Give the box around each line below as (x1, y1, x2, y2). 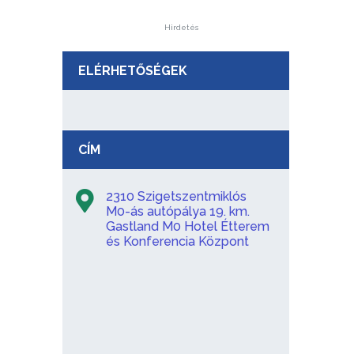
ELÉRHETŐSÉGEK (77, 62, 187, 78)
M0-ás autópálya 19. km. (105, 203, 250, 219)
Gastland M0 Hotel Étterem (105, 218, 269, 234)
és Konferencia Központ (105, 233, 249, 249)
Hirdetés (164, 22, 198, 32)
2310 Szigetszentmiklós (105, 188, 247, 204)
